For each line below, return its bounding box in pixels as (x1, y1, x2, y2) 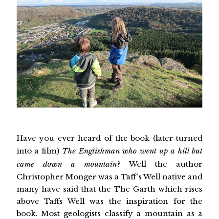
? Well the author (117, 159, 203, 169)
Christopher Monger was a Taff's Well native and (16, 172, 203, 182)
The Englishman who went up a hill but (62, 146, 203, 156)
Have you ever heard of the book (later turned (16, 133, 203, 143)
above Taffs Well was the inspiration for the (16, 197, 203, 206)
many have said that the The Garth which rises (16, 184, 203, 194)
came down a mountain (16, 159, 117, 169)
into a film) (16, 146, 62, 156)
